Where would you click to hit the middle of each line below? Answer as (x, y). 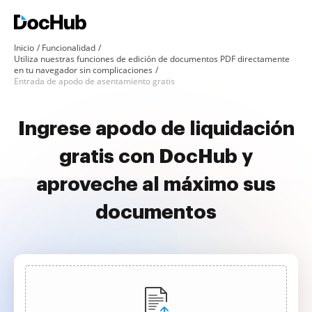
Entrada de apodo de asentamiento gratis (94, 81)
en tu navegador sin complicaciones (83, 70)
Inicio (24, 48)
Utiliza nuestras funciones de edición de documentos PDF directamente (152, 59)
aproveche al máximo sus (156, 185)
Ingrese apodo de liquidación (156, 129)
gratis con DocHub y (156, 157)
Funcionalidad (69, 48)
